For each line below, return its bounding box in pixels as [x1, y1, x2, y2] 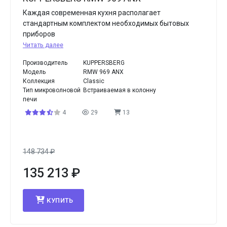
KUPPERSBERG [83, 59, 125, 66]
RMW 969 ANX [83, 68, 124, 75]
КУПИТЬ [47, 197, 73, 204]
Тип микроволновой [23, 87, 81, 94]
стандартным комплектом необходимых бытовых [23, 19, 189, 27]
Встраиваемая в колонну [83, 87, 157, 94]
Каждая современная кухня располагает [23, 9, 161, 17]
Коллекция [23, 78, 55, 85]
